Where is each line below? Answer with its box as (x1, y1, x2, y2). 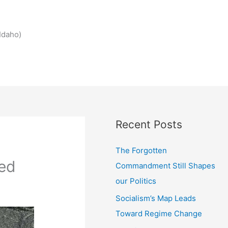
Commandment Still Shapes (116, 161, 216, 170)
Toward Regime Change (116, 208, 203, 218)
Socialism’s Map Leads (116, 193, 196, 203)
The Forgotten (116, 146, 167, 155)
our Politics (116, 176, 157, 186)
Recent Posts (116, 118, 183, 131)
